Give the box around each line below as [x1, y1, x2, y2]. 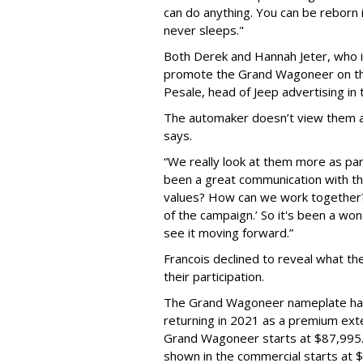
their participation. [164, 267, 267, 284]
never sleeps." [164, 21, 244, 38]
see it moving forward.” [164, 224, 293, 241]
